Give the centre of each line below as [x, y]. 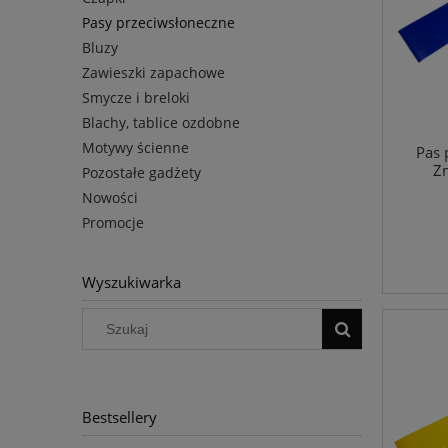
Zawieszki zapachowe [153, 72]
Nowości [110, 197]
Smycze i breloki [136, 97]
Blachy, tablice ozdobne [161, 122]
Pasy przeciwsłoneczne [158, 22]
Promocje [113, 222]
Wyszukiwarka [131, 282]
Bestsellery [119, 418]
